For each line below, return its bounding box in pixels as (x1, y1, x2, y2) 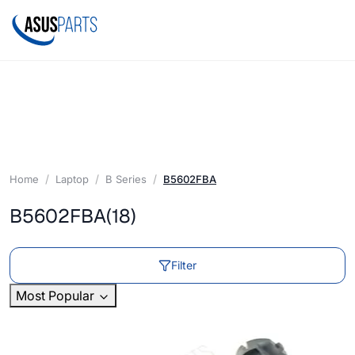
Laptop (55, 172, 89, 185)
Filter (171, 258, 197, 273)
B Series (105, 172, 147, 185)
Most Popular (16, 288, 97, 304)
